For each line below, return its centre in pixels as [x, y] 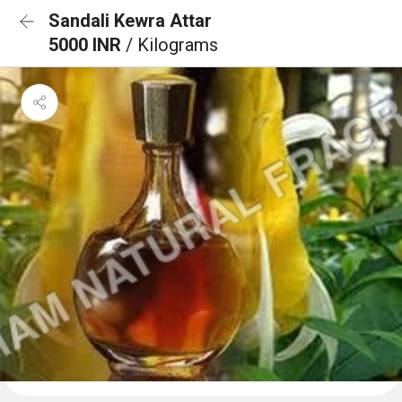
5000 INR [87, 45]
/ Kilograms [172, 45]
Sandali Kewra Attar [130, 21]
